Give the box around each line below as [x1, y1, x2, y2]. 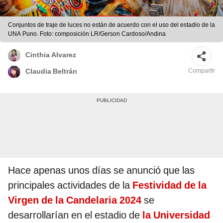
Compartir [188, 67, 215, 75]
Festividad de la [132, 179, 207, 192]
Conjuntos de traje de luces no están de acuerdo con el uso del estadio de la [8, 21, 215, 29]
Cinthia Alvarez [25, 51, 76, 59]
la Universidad [142, 209, 210, 222]
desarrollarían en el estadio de [8, 209, 142, 222]
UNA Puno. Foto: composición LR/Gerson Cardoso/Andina [8, 30, 166, 38]
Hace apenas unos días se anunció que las [8, 164, 195, 177]
